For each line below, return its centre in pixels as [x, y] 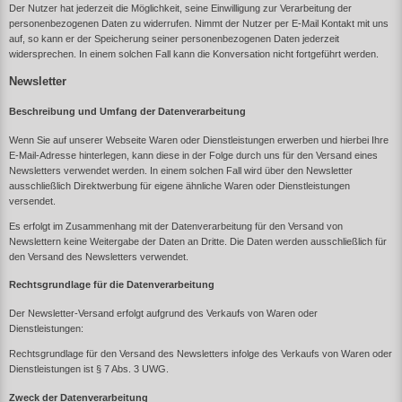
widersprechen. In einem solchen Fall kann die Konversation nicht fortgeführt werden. [194, 53]
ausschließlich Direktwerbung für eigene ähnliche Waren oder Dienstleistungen [179, 185]
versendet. [32, 201]
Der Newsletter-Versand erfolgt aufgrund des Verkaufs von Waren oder [163, 313]
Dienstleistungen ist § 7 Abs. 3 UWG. [89, 368]
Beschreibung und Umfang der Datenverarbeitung [127, 111]
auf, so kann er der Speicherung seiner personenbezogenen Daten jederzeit [174, 38]
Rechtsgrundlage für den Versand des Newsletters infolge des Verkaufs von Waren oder [201, 353]
